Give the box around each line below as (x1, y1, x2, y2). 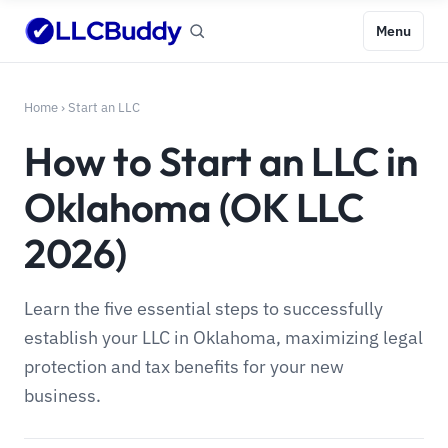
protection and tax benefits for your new (24, 355, 344, 378)
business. (24, 384, 101, 407)
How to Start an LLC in (24, 136, 418, 186)
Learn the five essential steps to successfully (24, 297, 383, 320)
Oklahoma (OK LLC (24, 182, 364, 232)
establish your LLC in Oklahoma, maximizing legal (24, 326, 423, 349)
